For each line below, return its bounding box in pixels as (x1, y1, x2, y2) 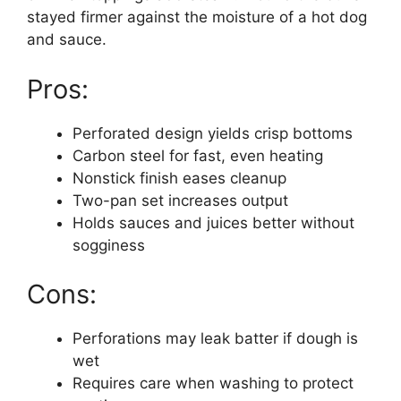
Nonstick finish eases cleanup (73, 168, 286, 187)
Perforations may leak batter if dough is (73, 329, 358, 347)
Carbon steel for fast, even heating (73, 146, 323, 165)
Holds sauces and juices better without (73, 213, 354, 232)
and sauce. (27, 30, 107, 48)
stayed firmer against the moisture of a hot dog (27, 8, 367, 26)
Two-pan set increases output (73, 191, 288, 209)
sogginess (73, 235, 145, 254)
